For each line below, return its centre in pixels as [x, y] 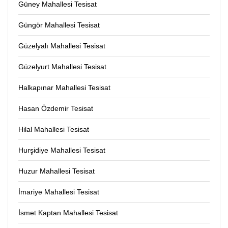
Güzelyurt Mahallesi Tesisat [62, 67]
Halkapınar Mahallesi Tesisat [64, 88]
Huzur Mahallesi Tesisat [56, 171]
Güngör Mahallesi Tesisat [59, 25]
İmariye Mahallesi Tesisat [59, 192]
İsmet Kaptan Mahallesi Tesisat [68, 213]
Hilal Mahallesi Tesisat [54, 130]
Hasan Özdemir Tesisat [56, 109]
